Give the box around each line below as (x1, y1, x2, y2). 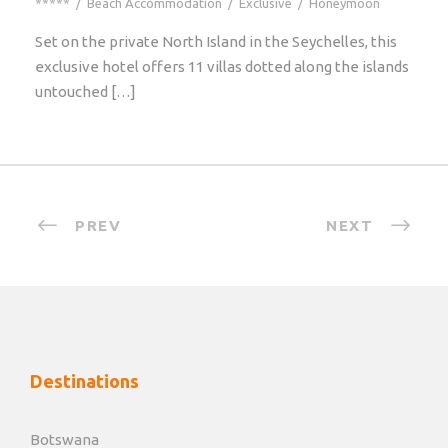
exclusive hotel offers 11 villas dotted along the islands (35, 57, 409, 75)
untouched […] (35, 82, 136, 100)
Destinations (30, 371, 139, 392)
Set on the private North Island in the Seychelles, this (35, 32, 397, 50)
